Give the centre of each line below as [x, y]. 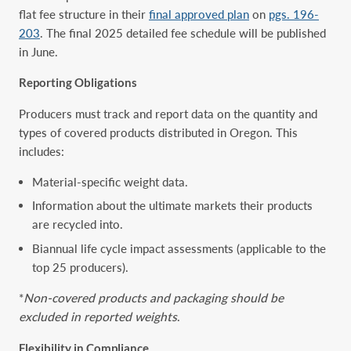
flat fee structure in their [84, 14]
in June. [38, 51]
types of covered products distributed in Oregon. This [158, 132]
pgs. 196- [294, 14]
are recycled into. [78, 224]
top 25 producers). [81, 267]
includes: [42, 151]
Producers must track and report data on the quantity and [168, 113]
